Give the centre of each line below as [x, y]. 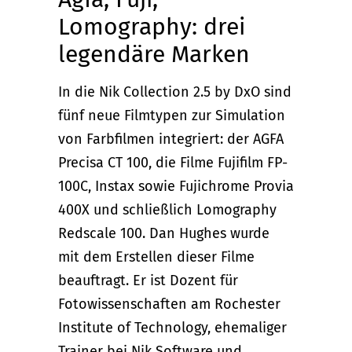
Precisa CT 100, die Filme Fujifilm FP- [173, 162]
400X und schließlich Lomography [167, 209]
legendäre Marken [154, 54]
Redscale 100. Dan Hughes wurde [164, 233]
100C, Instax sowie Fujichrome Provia [176, 186]
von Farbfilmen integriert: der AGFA [171, 139]
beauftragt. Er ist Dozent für [148, 280]
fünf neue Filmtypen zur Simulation [172, 115]
